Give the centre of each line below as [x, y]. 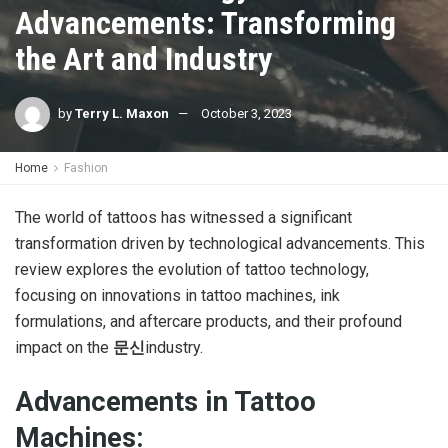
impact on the [64, 347]
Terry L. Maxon [122, 113]
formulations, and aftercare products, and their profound [208, 321]
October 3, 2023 [246, 113]
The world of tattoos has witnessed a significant [183, 217]
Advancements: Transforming [205, 23]
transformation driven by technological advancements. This [220, 243]
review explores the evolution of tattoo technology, [192, 269]
